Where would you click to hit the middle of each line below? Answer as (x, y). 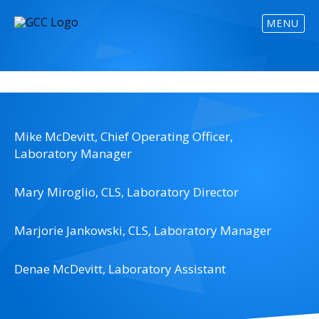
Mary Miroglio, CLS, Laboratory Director (126, 192)
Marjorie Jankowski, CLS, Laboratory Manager (143, 230)
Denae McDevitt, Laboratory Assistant (120, 269)
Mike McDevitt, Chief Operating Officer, (124, 136)
